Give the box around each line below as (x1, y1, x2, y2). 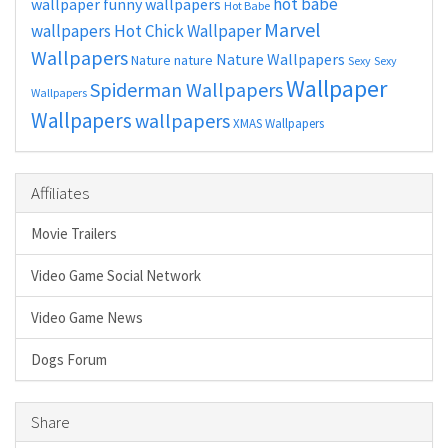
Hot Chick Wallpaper (114, 19, 261, 42)
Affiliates (31, 181, 89, 204)
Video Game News (31, 307, 143, 327)
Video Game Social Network (31, 265, 201, 285)
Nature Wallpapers (216, 48, 345, 69)
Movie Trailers (31, 223, 117, 243)
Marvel (264, 16, 321, 42)
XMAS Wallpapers (233, 114, 324, 132)
